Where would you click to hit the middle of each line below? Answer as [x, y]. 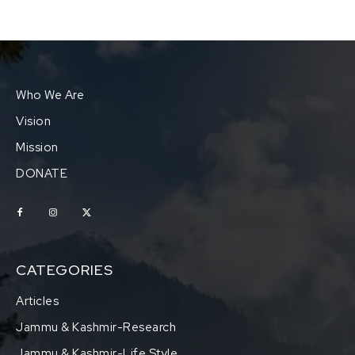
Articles [37, 302]
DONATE [42, 174]
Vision [33, 122]
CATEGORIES [65, 270]
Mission [37, 148]
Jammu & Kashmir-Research [96, 328]
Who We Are [50, 95]
